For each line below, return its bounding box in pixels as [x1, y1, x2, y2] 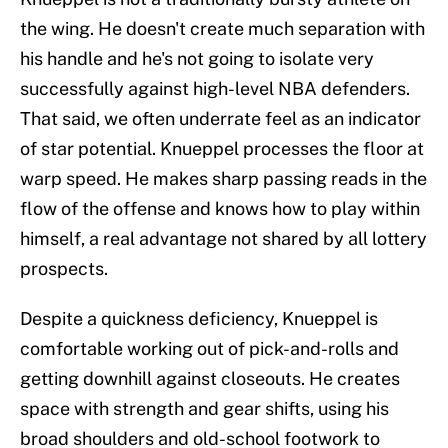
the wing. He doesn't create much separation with [20, 18, 425, 40]
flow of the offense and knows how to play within [20, 198, 420, 220]
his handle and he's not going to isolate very [20, 48, 374, 70]
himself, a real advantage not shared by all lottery [20, 228, 427, 250]
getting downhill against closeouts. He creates [20, 368, 400, 390]
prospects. [20, 258, 108, 280]
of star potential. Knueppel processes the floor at [20, 138, 424, 160]
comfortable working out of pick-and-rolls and [20, 338, 399, 360]
